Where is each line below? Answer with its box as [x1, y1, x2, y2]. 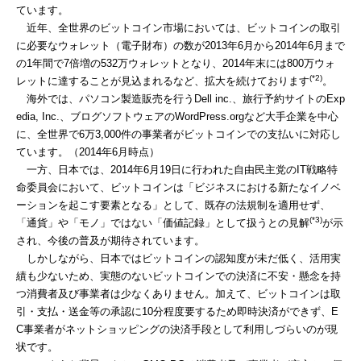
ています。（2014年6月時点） [16, 146, 160, 159]
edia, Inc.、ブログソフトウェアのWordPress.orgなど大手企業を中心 [16, 110, 338, 123]
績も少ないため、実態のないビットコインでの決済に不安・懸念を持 [16, 270, 341, 283]
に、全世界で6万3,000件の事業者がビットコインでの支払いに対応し [16, 128, 341, 141]
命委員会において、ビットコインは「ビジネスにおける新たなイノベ [16, 181, 341, 194]
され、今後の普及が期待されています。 [16, 234, 205, 247]
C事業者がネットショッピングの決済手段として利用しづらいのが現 [16, 323, 338, 336]
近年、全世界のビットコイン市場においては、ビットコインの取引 [16, 22, 341, 35]
